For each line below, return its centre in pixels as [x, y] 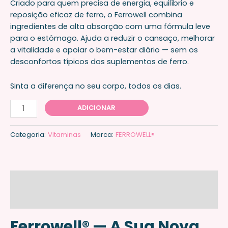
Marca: [103, 135]
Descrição [30, 179]
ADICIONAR [97, 108]
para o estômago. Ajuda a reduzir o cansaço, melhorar [112, 38]
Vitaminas [64, 135]
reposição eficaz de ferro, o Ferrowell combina [96, 15]
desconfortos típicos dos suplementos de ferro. [99, 61]
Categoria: [29, 135]
